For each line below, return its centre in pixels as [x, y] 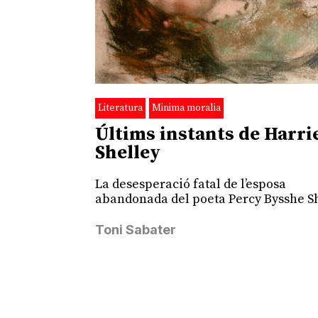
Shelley [128, 153]
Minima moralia [187, 108]
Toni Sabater [136, 230]
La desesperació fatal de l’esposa [191, 185]
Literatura [121, 108]
